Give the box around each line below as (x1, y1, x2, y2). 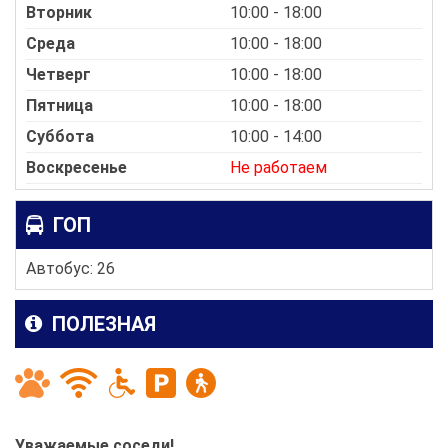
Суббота (26, 126, 94, 146)
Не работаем (230, 157, 327, 177)
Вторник (26, 2, 92, 22)
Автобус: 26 (26, 258, 115, 278)
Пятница (26, 95, 93, 115)
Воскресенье (26, 157, 127, 177)
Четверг (26, 64, 91, 84)
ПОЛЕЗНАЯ (47, 311, 156, 336)
